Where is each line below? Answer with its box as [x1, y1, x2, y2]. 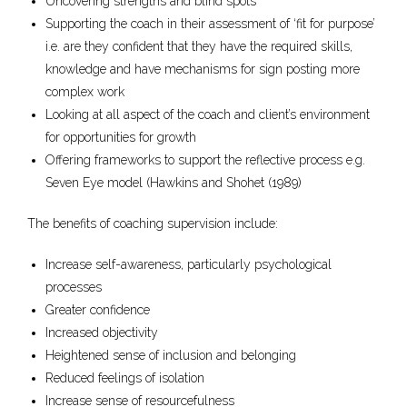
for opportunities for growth [45, 130, 196, 144]
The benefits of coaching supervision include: [27, 216, 278, 231]
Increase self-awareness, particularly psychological [45, 257, 332, 272]
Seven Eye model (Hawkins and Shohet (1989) [45, 175, 302, 190]
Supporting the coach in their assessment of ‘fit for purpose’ [45, 16, 375, 31]
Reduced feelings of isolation [45, 371, 204, 385]
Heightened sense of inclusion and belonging [45, 348, 296, 362]
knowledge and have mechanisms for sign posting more [45, 62, 360, 76]
